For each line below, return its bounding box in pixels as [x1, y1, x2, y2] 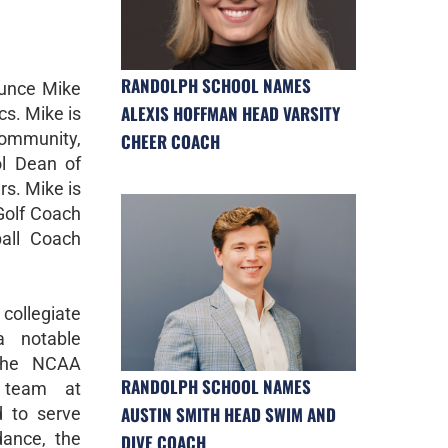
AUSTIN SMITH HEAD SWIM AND [121, 401, 336, 427]
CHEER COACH [121, 129, 220, 155]
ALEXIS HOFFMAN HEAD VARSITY [121, 101, 340, 127]
